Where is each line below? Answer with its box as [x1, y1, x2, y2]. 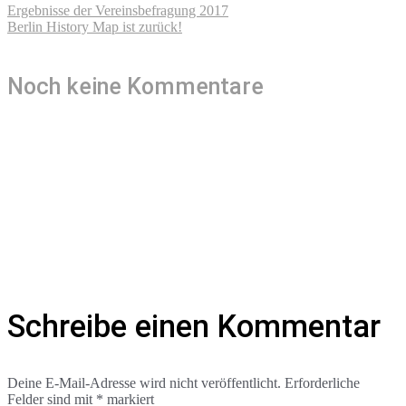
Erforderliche [285, 375, 360, 391]
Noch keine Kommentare [7, 72, 264, 100]
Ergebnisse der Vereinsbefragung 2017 [7, 2, 228, 18]
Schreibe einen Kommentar [7, 307, 381, 344]
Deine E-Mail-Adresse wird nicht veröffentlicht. [7, 375, 281, 391]
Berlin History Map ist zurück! [7, 18, 182, 34]
